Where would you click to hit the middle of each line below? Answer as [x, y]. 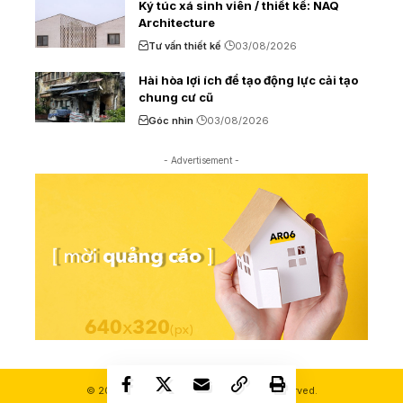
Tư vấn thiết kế [185, 45]
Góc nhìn [171, 120]
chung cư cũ [176, 97]
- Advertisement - [201, 160]
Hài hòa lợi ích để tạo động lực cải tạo [248, 80]
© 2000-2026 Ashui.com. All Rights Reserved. [201, 390]
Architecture [177, 22]
